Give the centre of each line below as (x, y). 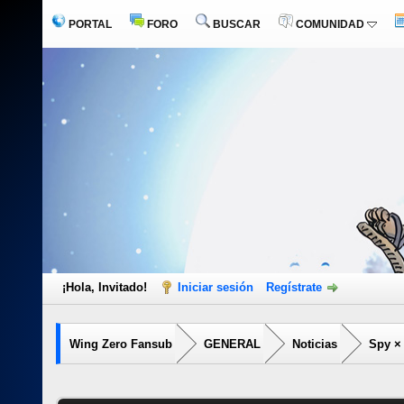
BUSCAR (235, 24)
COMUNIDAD (330, 24)
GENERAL (232, 344)
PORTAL (89, 24)
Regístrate (294, 287)
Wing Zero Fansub (121, 344)
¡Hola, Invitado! (106, 287)
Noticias (315, 344)
